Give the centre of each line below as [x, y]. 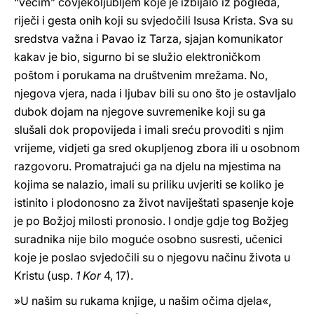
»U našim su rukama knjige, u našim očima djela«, [143, 301]
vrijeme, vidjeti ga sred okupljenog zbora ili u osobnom [157, 148]
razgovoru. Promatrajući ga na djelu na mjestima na [148, 166]
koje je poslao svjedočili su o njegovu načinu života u [152, 257]
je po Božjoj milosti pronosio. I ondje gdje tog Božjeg [151, 221]
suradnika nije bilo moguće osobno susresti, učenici [148, 239]
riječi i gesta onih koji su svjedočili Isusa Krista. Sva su [153, 20]
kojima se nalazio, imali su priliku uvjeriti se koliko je [149, 184]
